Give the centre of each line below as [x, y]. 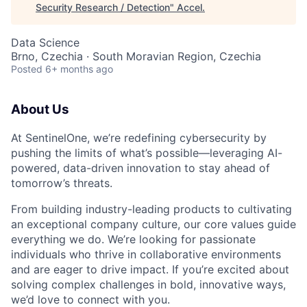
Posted [27, 69]
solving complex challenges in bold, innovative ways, [148, 284]
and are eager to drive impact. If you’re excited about [150, 269]
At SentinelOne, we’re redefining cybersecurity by [139, 137]
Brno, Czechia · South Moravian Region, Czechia [136, 56]
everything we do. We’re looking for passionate [133, 239]
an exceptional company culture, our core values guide [153, 224]
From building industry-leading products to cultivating [151, 209]
